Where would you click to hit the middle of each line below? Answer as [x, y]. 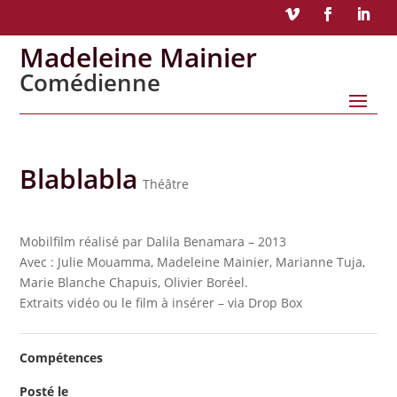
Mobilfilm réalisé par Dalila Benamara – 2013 [153, 241]
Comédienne [90, 82]
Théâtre [166, 184]
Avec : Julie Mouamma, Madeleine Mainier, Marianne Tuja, [193, 262]
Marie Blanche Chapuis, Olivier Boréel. [134, 282]
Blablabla [79, 179]
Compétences [62, 358]
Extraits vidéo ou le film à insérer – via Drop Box [161, 303]
